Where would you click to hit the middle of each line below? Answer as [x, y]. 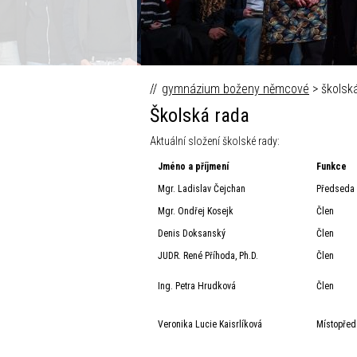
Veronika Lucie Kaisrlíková [210, 324]
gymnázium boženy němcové [235, 89]
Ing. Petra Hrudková [197, 286]
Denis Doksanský [192, 233]
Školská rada [200, 116]
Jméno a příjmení [193, 167]
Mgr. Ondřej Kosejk [196, 211]
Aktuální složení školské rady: [215, 141]
